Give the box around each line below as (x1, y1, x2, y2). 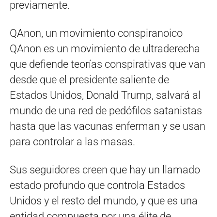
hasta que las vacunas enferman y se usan (10, 120, 205, 132)
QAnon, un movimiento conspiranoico (10, 27, 183, 39)
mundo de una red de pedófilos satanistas (10, 104, 202, 117)
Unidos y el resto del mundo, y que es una (10, 194, 198, 207)
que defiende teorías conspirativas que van (10, 58, 205, 70)
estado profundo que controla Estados (10, 179, 185, 191)
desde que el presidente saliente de (10, 73, 169, 86)
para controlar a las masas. (10, 135, 135, 148)
